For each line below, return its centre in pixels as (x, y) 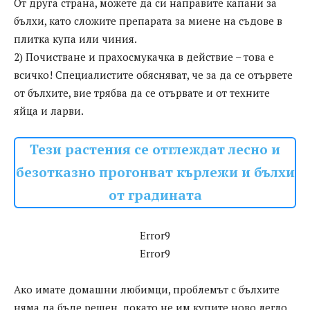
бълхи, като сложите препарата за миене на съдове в (148, 21)
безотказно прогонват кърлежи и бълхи (155, 173)
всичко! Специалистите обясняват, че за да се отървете (153, 75)
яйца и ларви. (49, 111)
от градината (155, 195)
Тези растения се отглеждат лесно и (155, 150)
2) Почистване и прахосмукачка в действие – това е (144, 57)
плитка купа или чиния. (75, 39)
